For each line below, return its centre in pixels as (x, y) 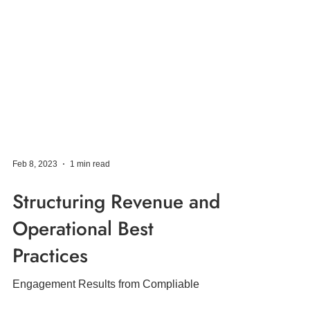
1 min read (90, 247)
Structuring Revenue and (116, 285)
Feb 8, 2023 (35, 247)
